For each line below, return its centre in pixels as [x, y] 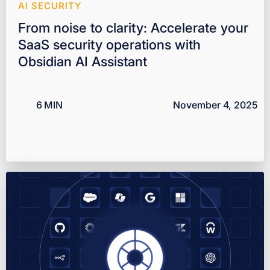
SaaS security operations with [109, 44]
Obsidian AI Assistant [83, 61]
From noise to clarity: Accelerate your [133, 27]
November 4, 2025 [215, 105]
